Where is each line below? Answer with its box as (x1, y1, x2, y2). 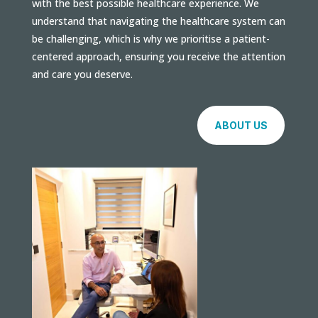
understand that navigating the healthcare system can (31, 14, 285, 28)
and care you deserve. (31, 67, 133, 82)
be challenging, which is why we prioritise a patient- (31, 32, 270, 46)
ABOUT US (214, 119, 268, 132)
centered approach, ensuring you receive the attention (31, 50, 285, 64)
